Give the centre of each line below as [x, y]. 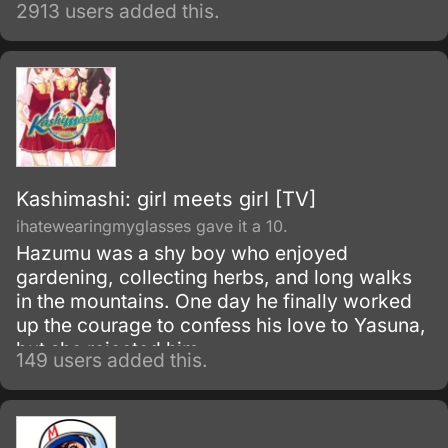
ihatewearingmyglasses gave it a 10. [152, 226]
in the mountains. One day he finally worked [214, 301]
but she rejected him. [110, 349]
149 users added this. [112, 360]
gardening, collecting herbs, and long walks [214, 277]
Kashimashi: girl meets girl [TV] [166, 199]
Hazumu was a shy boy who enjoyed [182, 253]
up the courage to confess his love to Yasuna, [221, 325]
